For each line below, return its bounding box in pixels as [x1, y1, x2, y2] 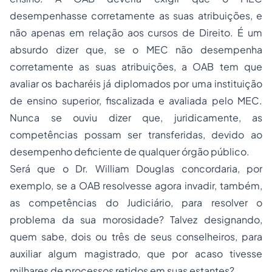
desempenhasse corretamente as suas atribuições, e [10, 9, 262, 22]
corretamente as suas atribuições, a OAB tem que [10, 60, 262, 73]
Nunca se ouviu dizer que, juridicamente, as [10, 111, 262, 124]
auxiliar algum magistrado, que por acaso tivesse [10, 247, 262, 260]
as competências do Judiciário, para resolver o [10, 196, 262, 209]
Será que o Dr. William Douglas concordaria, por [10, 162, 262, 175]
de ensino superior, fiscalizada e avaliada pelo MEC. [10, 94, 262, 107]
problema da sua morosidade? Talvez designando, [10, 213, 262, 226]
